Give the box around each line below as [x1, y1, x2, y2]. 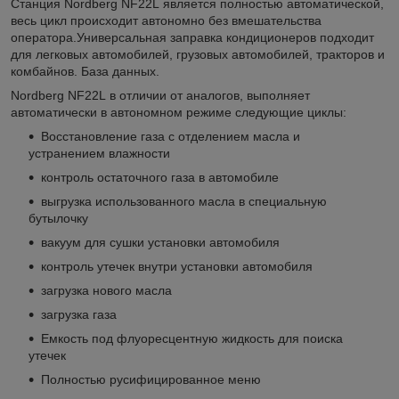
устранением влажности [28, 146, 170, 161]
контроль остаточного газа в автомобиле [41, 170, 279, 185]
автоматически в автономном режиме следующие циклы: [11, 105, 346, 120]
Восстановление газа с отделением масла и [41, 129, 300, 144]
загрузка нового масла [41, 283, 172, 298]
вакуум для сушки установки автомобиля [41, 235, 280, 250]
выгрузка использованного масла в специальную [41, 194, 327, 209]
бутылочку [28, 211, 88, 226]
